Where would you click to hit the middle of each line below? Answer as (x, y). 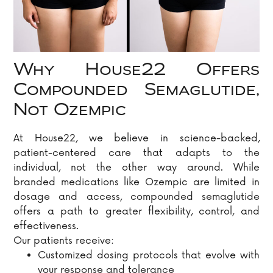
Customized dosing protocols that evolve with (149, 256)
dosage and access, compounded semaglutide (136, 197)
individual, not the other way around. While (136, 168)
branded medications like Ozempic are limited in (136, 183)
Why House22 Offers (136, 71)
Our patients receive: (64, 241)
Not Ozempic (70, 111)
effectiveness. (46, 226)
